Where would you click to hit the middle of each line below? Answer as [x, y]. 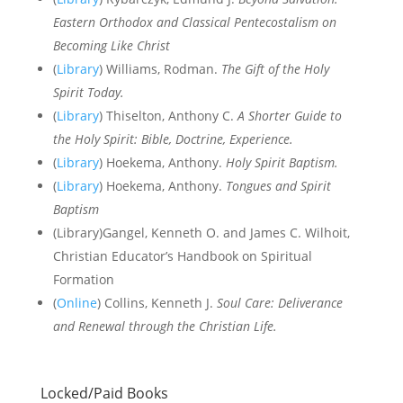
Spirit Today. [88, 92]
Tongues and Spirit [278, 186]
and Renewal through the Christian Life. [165, 326]
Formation [83, 279]
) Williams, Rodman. [160, 69]
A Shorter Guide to [289, 116]
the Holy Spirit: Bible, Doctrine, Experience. [173, 139]
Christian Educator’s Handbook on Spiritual [182, 256]
